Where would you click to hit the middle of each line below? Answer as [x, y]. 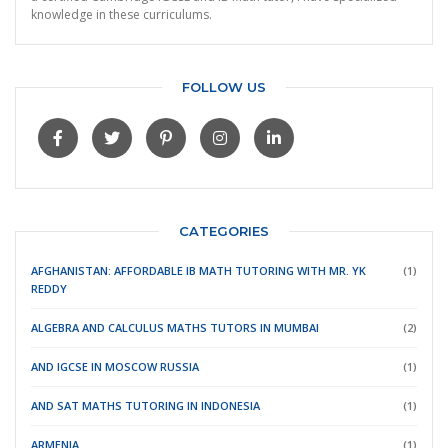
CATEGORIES [224, 231]
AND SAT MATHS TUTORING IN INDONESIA [145, 406]
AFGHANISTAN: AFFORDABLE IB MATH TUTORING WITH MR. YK [198, 271]
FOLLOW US [224, 87]
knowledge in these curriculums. [121, 15]
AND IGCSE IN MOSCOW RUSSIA [115, 367]
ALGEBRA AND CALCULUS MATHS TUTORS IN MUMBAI [175, 328]
